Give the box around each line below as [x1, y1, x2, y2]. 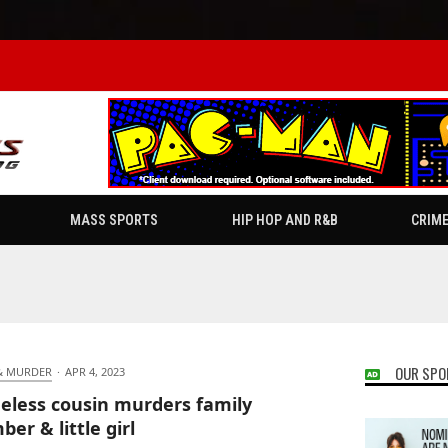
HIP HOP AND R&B [231, 212, 338, 229]
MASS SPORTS [69, 212, 158, 229]
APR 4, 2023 [64, 364, 125, 380]
